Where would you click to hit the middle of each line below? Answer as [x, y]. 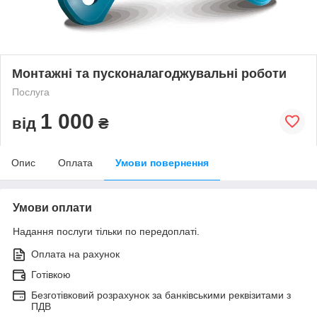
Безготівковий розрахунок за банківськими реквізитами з [161, 295]
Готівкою [51, 274]
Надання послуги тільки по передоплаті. [106, 231]
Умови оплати [52, 207]
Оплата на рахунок [75, 254]
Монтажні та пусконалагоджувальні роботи [149, 73]
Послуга [31, 92]
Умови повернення [162, 162]
